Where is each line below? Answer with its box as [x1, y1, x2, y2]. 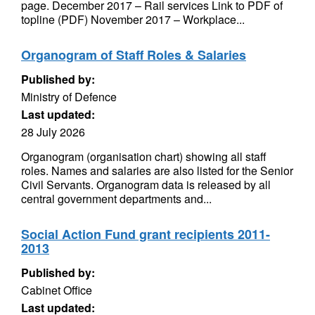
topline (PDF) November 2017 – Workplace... [21, 11, 245, 27]
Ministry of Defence [21, 89, 117, 105]
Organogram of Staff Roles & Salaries [21, 46, 246, 64]
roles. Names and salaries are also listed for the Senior [21, 162, 293, 179]
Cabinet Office [21, 282, 92, 298]
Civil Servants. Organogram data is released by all [21, 176, 271, 193]
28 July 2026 [21, 124, 85, 140]
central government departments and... [21, 191, 212, 207]
